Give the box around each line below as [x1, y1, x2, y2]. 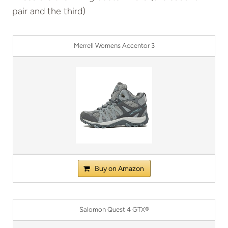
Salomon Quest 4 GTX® [79, 206, 149, 214]
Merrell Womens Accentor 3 [73, 42, 155, 50]
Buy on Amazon [94, 164, 144, 174]
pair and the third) [12, 6, 85, 17]
